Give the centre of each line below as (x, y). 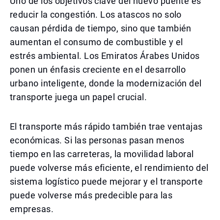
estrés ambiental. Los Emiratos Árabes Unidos (105, 56)
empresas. (32, 209)
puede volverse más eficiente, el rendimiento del (109, 168)
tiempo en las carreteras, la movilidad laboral (102, 154)
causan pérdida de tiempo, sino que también (101, 28)
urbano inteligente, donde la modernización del (106, 83)
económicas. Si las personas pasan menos (97, 140)
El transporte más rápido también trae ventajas (106, 126)
